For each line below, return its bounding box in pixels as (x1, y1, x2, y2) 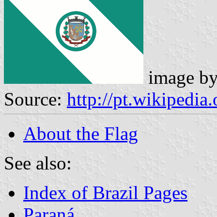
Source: (4, 88, 67, 109)
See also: (4, 152, 72, 173)
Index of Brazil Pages (23, 182, 187, 203)
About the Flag (23, 123, 138, 144)
